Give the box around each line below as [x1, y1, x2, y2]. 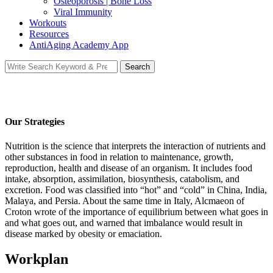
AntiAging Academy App [29, 40, 129, 50]
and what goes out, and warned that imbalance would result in [5, 217, 243, 228]
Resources [29, 29, 69, 39]
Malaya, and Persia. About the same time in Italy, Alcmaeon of [5, 195, 244, 206]
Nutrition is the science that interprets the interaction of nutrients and [5, 140, 266, 151]
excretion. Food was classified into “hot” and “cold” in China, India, [5, 184, 267, 195]
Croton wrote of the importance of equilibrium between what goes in [5, 206, 268, 217]
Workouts [29, 18, 66, 28]
